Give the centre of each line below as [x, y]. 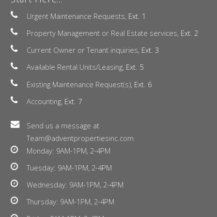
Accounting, [46, 101]
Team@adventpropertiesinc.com [80, 138]
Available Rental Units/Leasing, [76, 67]
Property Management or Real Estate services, [104, 33]
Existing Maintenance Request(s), [80, 84]
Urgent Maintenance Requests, [77, 16]
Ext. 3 [150, 50]
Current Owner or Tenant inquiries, [84, 50]
